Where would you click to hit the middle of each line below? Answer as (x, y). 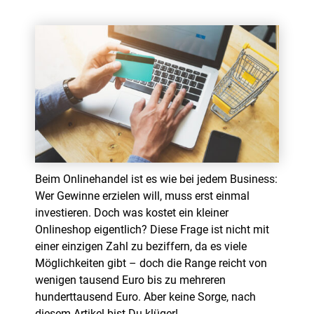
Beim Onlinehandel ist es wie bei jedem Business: (156, 179)
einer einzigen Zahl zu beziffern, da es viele (141, 246)
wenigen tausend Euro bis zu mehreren (130, 280)
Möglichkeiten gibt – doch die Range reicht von (151, 263)
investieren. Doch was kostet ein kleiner (132, 212)
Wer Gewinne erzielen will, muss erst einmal (142, 196)
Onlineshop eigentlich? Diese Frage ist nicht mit (152, 229)
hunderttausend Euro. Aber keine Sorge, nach (145, 296)
